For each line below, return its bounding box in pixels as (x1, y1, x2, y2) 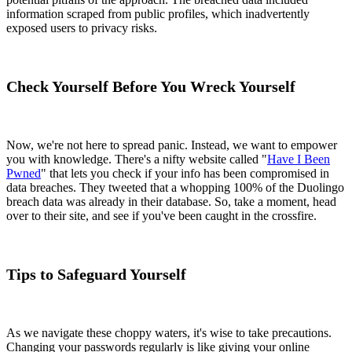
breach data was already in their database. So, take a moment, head (6, 195, 336, 209)
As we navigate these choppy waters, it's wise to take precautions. (6, 326, 332, 340)
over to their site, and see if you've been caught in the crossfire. (6, 209, 317, 223)
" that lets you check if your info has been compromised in (41, 167, 329, 181)
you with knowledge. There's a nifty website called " (6, 152, 267, 167)
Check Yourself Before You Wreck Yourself (6, 78, 295, 96)
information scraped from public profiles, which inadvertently (6, 7, 310, 21)
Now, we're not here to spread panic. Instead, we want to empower (6, 138, 337, 152)
